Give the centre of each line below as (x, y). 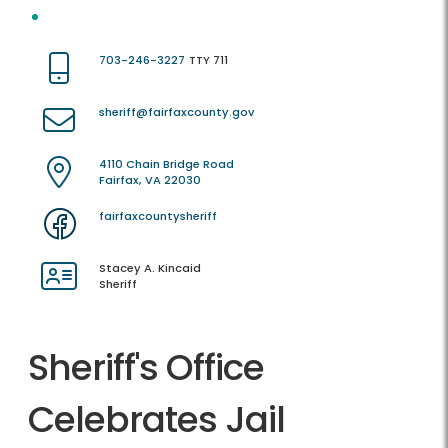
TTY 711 (208, 60)
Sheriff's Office (146, 368)
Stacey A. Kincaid (150, 268)
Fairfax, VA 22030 (150, 180)
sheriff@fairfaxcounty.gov (176, 112)
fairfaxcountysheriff (158, 216)
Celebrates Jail (156, 420)
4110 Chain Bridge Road (166, 164)
